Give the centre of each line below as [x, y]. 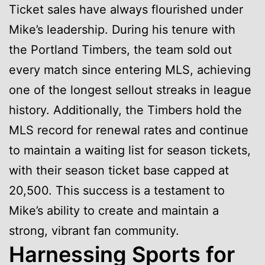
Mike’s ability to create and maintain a [114, 210]
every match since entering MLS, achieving [130, 70]
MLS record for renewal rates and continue [129, 130]
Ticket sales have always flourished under [126, 9]
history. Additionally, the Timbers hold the [125, 110]
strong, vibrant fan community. [94, 230]
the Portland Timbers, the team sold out [120, 49]
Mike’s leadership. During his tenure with [122, 29]
